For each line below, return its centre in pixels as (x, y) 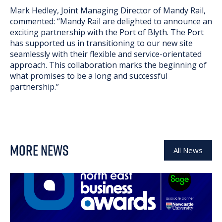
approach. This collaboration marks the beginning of (108, 65)
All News (188, 150)
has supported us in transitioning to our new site (101, 43)
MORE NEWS (39, 150)
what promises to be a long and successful (89, 76)
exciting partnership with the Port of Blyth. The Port (107, 32)
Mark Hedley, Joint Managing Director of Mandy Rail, (108, 10)
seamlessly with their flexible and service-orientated (106, 54)
